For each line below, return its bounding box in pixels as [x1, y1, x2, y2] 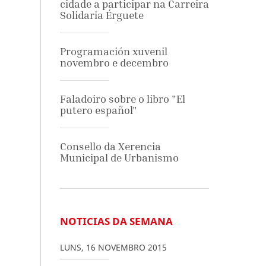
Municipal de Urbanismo [59, 151, 179, 164]
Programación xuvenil [59, 45, 167, 58]
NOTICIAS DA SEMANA [59, 214, 173, 228]
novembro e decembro [59, 56, 169, 69]
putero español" [59, 104, 137, 116]
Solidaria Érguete [59, 9, 144, 21]
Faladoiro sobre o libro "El [59, 93, 185, 105]
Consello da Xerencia [59, 140, 161, 153]
